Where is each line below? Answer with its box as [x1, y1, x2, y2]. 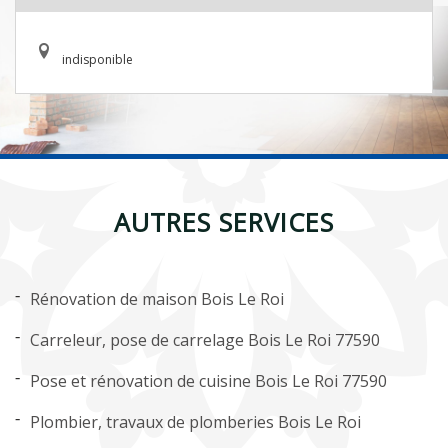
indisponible [62, 51, 133, 68]
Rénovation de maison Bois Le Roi [30, 288, 284, 310]
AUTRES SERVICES [114, 205, 334, 239]
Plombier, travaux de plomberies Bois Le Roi [30, 411, 361, 433]
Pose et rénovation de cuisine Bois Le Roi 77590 [30, 370, 387, 392]
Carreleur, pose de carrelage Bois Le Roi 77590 [30, 329, 380, 351]
